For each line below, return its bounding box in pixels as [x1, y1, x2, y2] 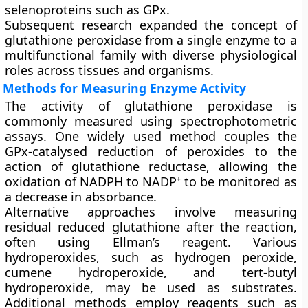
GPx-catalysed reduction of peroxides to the [5, 143, 297, 159]
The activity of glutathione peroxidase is [5, 98, 297, 114]
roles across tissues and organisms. [5, 62, 214, 78]
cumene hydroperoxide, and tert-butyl [5, 264, 297, 280]
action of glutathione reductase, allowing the [5, 158, 297, 175]
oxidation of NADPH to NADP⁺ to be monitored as [5, 173, 297, 190]
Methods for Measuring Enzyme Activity [3, 80, 247, 96]
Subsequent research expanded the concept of [5, 16, 297, 33]
